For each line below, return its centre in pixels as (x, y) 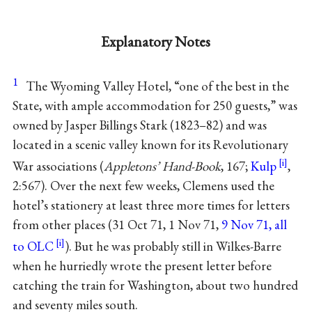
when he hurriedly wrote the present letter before (142, 266)
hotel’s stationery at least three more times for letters (151, 205)
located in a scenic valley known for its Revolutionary (150, 144)
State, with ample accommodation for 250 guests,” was (155, 105)
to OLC (33, 247)
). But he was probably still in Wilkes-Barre (173, 247)
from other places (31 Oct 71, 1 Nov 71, (117, 225)
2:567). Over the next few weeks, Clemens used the (143, 186)
